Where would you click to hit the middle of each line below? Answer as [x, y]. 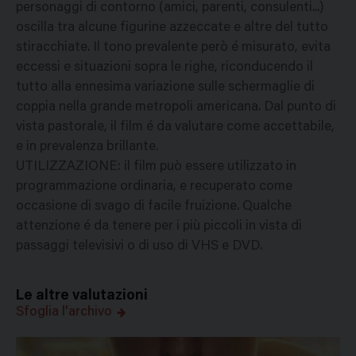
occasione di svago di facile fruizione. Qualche [154, 207]
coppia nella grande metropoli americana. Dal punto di [176, 108]
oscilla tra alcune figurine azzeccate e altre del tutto [172, 29]
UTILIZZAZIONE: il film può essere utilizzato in [156, 168]
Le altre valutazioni [82, 297]
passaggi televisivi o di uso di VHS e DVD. [139, 247]
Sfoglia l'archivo [64, 313]
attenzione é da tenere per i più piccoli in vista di [159, 227]
